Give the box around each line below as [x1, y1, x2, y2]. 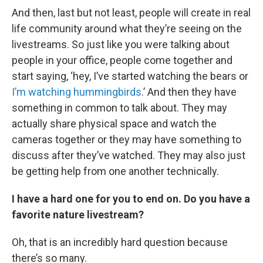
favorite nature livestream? [12, 208, 144, 221]
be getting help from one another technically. [12, 164, 219, 177]
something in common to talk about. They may [12, 101, 227, 114]
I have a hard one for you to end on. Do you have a [12, 192, 250, 205]
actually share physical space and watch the [12, 117, 217, 130]
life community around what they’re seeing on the [12, 22, 242, 35]
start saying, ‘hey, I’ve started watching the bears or [12, 69, 248, 82]
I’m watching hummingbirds [12, 85, 141, 98]
